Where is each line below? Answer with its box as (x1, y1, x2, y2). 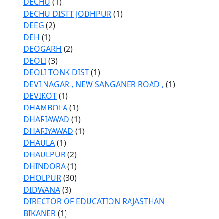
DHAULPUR (23, 149, 66, 160)
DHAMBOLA (23, 102, 67, 113)
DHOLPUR (23, 173, 61, 183)
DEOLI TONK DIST (23, 67, 89, 78)
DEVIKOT (23, 90, 57, 101)
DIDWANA (23, 184, 60, 195)
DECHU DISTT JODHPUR (23, 8, 111, 19)
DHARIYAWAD (23, 126, 73, 136)
